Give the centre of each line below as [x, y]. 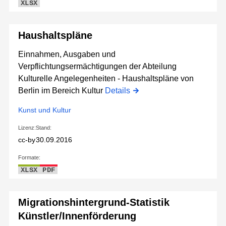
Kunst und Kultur [45, 110]
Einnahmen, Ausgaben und [67, 54]
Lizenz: [27, 128]
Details [118, 91]
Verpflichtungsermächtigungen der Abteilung [97, 67]
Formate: [29, 158]
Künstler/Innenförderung [77, 216]
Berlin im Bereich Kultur [62, 91]
